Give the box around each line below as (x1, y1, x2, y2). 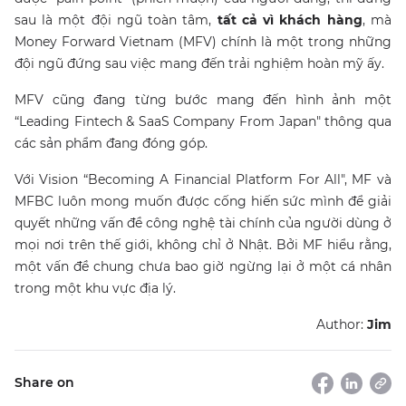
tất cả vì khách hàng (217, 11, 362, 28)
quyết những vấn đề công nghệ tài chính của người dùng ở (14, 214, 391, 231)
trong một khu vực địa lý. (14, 279, 179, 296)
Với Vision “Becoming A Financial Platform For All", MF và (14, 170, 391, 188)
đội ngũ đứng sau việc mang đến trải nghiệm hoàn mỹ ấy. (14, 54, 388, 72)
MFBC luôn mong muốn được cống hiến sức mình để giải (14, 192, 391, 209)
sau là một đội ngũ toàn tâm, (14, 11, 217, 28)
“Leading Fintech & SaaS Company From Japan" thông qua (14, 112, 391, 130)
